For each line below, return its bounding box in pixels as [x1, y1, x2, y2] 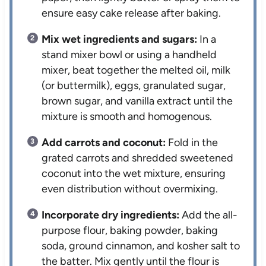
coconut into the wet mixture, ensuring [42, 167, 226, 180]
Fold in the [166, 136, 218, 150]
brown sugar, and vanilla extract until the [42, 94, 233, 108]
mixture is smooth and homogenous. [42, 110, 213, 123]
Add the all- [179, 208, 238, 222]
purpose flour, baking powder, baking [42, 224, 218, 237]
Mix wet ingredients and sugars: [42, 33, 198, 46]
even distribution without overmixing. [42, 182, 218, 196]
